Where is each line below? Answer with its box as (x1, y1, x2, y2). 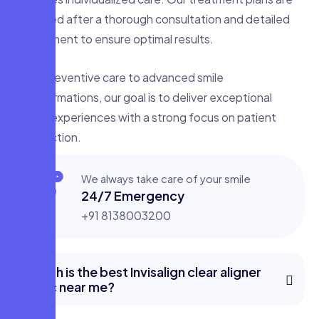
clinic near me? (26, 278, 115, 296)
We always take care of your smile (80, 172, 251, 186)
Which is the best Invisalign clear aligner (26, 263, 261, 281)
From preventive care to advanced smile (14, 70, 224, 85)
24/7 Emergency (80, 187, 184, 204)
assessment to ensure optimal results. (14, 31, 214, 47)
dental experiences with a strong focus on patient (14, 110, 276, 125)
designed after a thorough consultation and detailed (14, 11, 290, 27)
